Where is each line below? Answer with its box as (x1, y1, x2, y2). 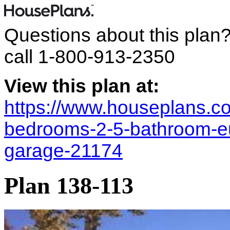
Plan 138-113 (4, 172, 133, 199)
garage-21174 (4, 140, 123, 161)
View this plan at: (4, 75, 159, 97)
